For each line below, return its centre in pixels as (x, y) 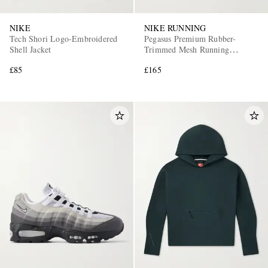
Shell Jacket (31, 49)
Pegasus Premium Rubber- (190, 38)
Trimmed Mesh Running (187, 49)
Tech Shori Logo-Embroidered (64, 38)
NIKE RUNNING (175, 28)
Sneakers (160, 60)
